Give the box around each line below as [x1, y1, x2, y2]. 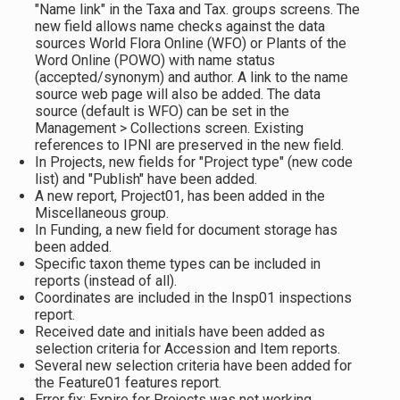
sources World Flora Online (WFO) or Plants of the [34, 35, 346, 52]
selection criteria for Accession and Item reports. [34, 340, 340, 357]
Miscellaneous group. [34, 204, 169, 221]
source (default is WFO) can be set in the [34, 103, 289, 120]
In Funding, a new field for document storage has [34, 221, 337, 238]
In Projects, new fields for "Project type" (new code [34, 154, 353, 171]
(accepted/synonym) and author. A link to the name [34, 69, 348, 86]
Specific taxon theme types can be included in [34, 255, 321, 272]
